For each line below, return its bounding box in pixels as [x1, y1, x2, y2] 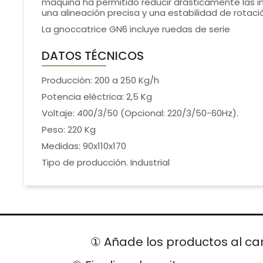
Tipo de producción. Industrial [41, 156, 170, 169]
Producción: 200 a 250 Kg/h [41, 74, 159, 87]
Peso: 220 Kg [41, 123, 96, 136]
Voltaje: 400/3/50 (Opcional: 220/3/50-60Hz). [41, 107, 238, 120]
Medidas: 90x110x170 [41, 140, 126, 153]
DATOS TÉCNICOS [41, 48, 144, 65]
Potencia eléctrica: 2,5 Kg [41, 90, 152, 103]
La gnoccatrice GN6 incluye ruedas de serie [41, 23, 230, 36]
